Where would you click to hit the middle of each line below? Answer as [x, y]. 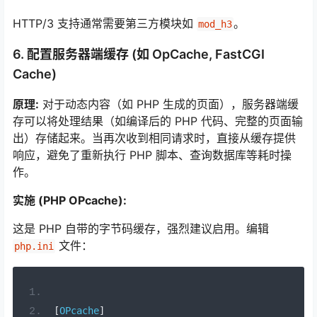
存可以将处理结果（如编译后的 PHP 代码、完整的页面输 [158, 121]
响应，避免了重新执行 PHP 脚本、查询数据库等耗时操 [152, 155]
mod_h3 [215, 24]
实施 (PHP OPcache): [70, 200]
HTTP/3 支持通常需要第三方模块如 [105, 23]
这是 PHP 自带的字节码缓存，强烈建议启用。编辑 [141, 228]
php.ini [34, 246]
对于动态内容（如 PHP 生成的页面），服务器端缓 [169, 104]
